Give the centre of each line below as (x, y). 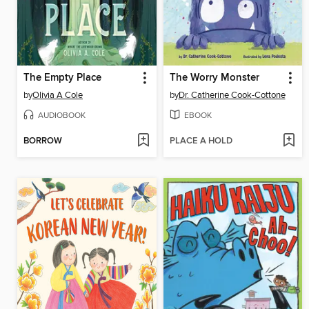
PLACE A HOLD (201, 141)
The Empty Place (62, 78)
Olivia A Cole (58, 95)
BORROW (43, 141)
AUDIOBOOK (62, 115)
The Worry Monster (214, 78)
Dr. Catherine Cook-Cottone (232, 95)
